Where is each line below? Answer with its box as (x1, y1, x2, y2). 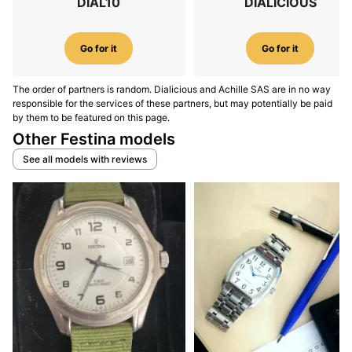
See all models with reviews (23, 153, 147, 166)
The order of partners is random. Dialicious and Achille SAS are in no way (13, 83, 331, 96)
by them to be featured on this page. (13, 112, 170, 124)
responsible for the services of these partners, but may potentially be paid (13, 97, 332, 110)
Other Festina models (13, 130, 175, 149)
